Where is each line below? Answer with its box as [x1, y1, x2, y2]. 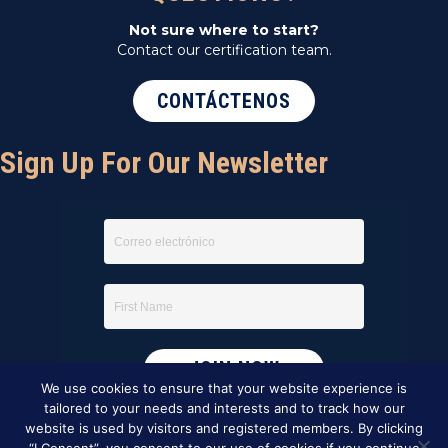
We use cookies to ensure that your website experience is [41, 380, 407, 396]
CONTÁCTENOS [157, 89, 291, 114]
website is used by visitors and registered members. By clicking [25, 420, 423, 436]
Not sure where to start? [129, 21, 319, 40]
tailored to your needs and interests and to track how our [43, 400, 405, 416]
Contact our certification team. [116, 41, 332, 60]
